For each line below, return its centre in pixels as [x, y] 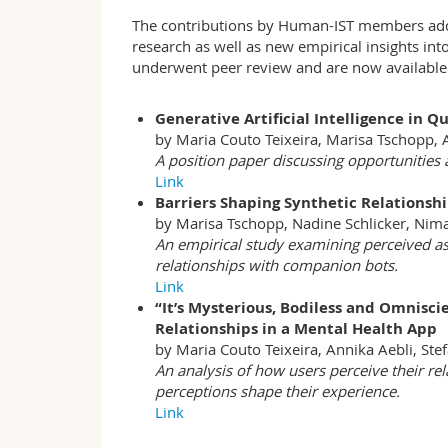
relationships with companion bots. [276, 265]
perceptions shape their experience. [277, 391]
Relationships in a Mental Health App [295, 329]
